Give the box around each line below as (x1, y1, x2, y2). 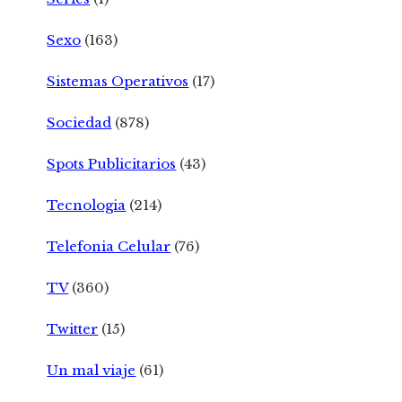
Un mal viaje (47, 361, 136, 379)
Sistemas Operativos (47, 72, 189, 90)
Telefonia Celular (47, 237, 171, 255)
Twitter (47, 319, 99, 337)
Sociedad (47, 113, 112, 131)
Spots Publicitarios (47, 154, 177, 172)
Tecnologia (47, 196, 127, 214)
